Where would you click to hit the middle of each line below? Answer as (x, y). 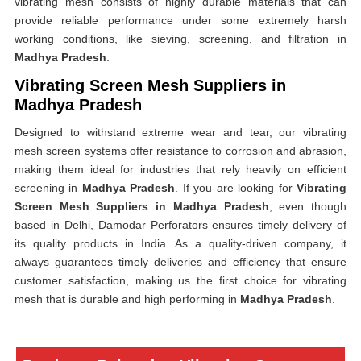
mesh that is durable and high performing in (127, 299)
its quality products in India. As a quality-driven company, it (180, 243)
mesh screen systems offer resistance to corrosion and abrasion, (180, 151)
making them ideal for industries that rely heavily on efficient (180, 169)
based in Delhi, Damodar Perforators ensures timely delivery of (180, 225)
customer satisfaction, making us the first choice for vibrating (180, 280)
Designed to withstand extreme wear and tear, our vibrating (180, 132)
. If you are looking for (236, 188)
